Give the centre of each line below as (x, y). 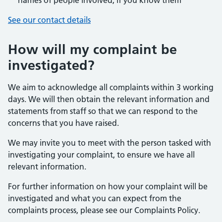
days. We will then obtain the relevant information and (109, 99)
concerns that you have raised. (63, 123)
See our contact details (49, 20)
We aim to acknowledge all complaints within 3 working (111, 87)
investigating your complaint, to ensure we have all (101, 155)
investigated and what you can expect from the (95, 198)
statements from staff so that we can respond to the (103, 111)
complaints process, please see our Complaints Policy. (104, 210)
